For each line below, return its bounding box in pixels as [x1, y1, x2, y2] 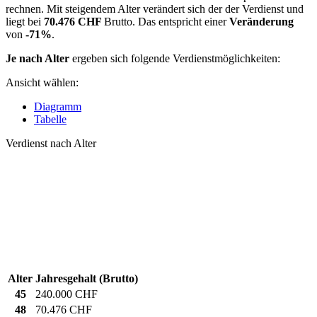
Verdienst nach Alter [6, 137, 96, 149]
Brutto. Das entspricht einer [104, 15, 229, 28]
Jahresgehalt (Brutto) [35, 272, 138, 284]
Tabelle [34, 113, 67, 125]
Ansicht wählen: [6, 76, 79, 88]
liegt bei [6, 15, 44, 28]
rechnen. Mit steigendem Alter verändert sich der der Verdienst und [6, 2, 304, 15]
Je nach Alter [6, 52, 69, 64]
